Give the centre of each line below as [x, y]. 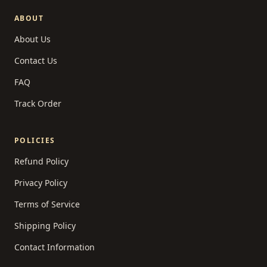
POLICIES [35, 140]
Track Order [38, 103]
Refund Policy [41, 161]
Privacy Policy [41, 182]
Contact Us [36, 60]
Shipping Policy [45, 225]
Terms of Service [47, 204]
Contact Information [55, 247]
